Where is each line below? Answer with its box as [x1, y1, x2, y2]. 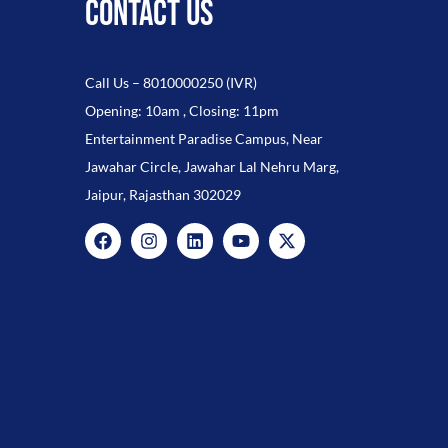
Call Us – [84, 73, 143, 91]
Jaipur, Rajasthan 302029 [84, 185, 241, 203]
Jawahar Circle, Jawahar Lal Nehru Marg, [84, 157, 339, 175]
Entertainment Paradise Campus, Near [84, 129, 323, 147]
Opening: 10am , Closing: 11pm [84, 101, 279, 119]
